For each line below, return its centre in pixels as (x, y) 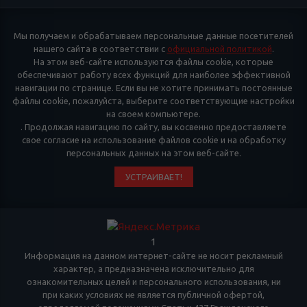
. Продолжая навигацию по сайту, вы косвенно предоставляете (153, 126)
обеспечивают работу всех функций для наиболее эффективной (153, 74)
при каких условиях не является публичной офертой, (153, 295)
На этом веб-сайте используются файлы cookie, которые (153, 61)
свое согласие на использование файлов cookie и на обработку (153, 139)
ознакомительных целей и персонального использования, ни (153, 282)
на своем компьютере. (153, 113)
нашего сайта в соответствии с (100, 48)
